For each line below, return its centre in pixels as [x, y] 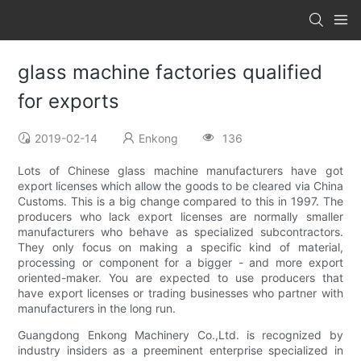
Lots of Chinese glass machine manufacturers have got [180, 171]
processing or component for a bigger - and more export [180, 263]
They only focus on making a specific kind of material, [180, 247]
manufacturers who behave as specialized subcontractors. [180, 232]
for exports [69, 102]
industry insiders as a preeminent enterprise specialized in [180, 351]
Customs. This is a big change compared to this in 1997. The [180, 201]
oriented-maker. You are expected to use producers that [180, 278]
